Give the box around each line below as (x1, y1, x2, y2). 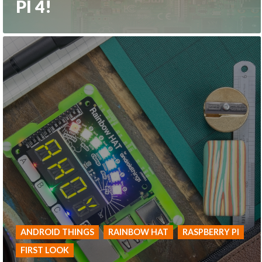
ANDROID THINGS (20, 227, 95, 237)
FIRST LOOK (20, 245, 70, 256)
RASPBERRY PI (182, 227, 240, 237)
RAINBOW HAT (108, 227, 169, 237)
